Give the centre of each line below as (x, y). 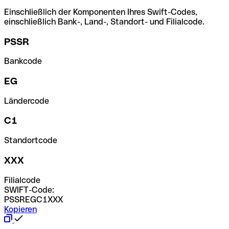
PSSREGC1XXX (33, 199)
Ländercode (27, 101)
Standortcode (31, 141)
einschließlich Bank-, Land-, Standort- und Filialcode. (104, 21)
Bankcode (23, 61)
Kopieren (20, 209)
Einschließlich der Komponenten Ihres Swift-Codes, (101, 12)
